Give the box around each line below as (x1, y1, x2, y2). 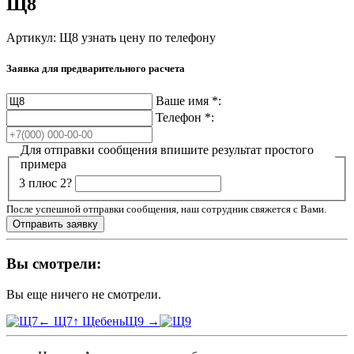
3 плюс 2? (19, 176, 72, 190)
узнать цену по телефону (81, 31, 216, 45)
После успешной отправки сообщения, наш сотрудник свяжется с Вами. (6, 203, 326, 216)
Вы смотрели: (6, 254, 101, 272)
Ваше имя (156, 93, 212, 107)
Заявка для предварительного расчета (6, 62, 185, 75)
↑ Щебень (73, 314, 125, 328)
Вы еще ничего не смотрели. (6, 287, 161, 301)
